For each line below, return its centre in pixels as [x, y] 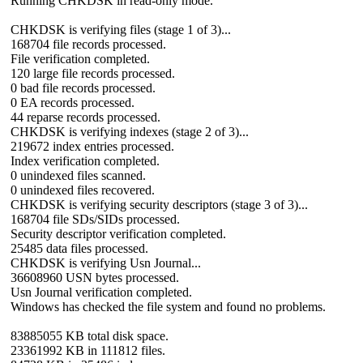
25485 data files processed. [79, 248]
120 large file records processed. [93, 73]
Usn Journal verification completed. [101, 292]
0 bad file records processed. [83, 88]
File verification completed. [80, 58]
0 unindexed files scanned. [78, 175]
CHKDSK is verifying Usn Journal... [106, 263]
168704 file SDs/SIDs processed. [95, 219]
